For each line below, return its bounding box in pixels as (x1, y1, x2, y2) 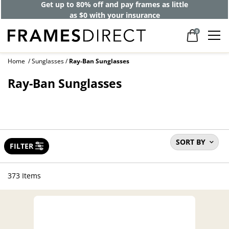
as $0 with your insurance (69, 10, 160, 20)
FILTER (10, 141, 33, 151)
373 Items (8, 171, 41, 181)
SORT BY (176, 136, 205, 147)
